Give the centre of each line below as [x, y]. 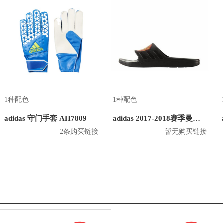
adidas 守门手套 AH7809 [46, 118]
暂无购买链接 [186, 132]
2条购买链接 [79, 132]
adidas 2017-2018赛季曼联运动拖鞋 [196, 118]
